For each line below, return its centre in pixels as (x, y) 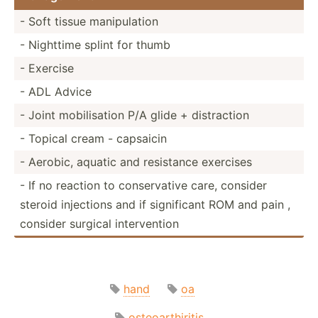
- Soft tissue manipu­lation (89, 21)
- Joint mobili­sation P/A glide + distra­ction (135, 115)
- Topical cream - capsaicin (93, 138)
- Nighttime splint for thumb (95, 44)
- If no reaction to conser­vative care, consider (143, 185)
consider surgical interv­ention (99, 223)
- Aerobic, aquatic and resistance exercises (136, 161)
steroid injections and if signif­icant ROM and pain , (155, 204)
